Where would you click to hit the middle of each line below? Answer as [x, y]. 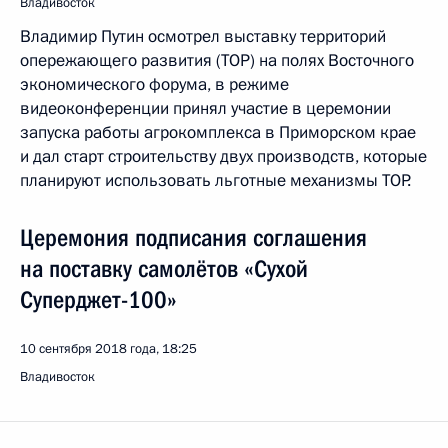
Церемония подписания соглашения [193, 238]
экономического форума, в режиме [154, 84]
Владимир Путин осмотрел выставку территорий [203, 36]
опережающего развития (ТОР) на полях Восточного [217, 60]
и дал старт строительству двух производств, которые [223, 156]
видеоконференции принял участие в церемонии [205, 108]
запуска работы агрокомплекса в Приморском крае [218, 132]
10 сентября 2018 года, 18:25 [108, 349]
